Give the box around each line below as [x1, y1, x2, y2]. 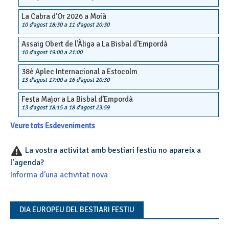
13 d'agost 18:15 [21, 104, 62, 112]
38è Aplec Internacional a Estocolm [21, 67, 138, 77]
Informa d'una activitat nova [10, 170, 108, 180]
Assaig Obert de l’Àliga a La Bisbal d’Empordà [21, 39, 168, 49]
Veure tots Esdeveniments [10, 121, 95, 131]
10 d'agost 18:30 [21, 21, 62, 29]
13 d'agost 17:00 [21, 76, 62, 84]
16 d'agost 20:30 [68, 76, 109, 84]
